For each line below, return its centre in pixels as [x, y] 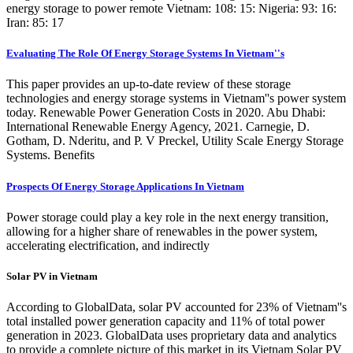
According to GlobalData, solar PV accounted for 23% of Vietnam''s [176, 307]
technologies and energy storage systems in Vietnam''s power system [176, 98]
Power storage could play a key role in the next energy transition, [167, 217]
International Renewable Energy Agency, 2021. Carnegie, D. [158, 127]
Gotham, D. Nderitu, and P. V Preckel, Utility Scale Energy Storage [175, 141]
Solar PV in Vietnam [52, 276]
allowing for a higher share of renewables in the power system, [162, 231]
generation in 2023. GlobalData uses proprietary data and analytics [171, 336]
